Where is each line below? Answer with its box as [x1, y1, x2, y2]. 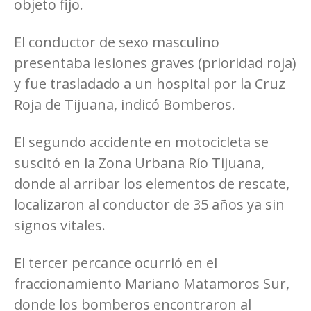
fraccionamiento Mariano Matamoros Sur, [14, 274, 289, 293]
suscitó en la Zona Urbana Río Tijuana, [14, 153, 264, 172]
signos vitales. [14, 215, 106, 235]
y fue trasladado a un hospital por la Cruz [14, 74, 285, 93]
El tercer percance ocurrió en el [14, 253, 217, 272]
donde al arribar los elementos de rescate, [14, 174, 289, 193]
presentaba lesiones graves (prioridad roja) [14, 53, 296, 72]
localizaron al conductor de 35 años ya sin [14, 194, 285, 214]
